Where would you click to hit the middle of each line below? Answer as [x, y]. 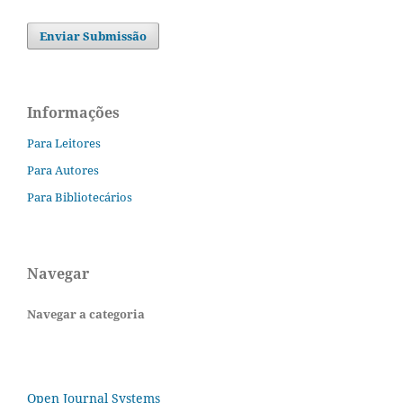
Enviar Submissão [94, 36]
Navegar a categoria [86, 314]
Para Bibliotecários [80, 197]
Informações [73, 112]
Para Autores [63, 170]
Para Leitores [64, 143]
